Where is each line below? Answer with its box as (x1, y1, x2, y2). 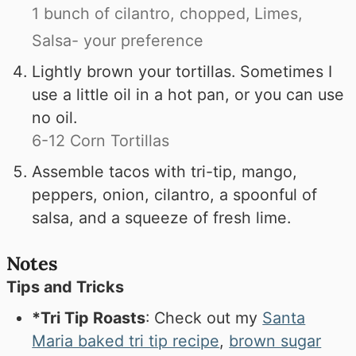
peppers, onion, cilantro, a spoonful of (32, 184, 318, 204)
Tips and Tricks (6, 277, 125, 297)
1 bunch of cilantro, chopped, (32, 3, 251, 23)
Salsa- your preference (32, 30, 204, 50)
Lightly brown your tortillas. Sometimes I (32, 61, 333, 81)
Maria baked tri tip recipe (32, 331, 220, 351)
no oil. (32, 107, 78, 127)
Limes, (254, 3, 304, 23)
